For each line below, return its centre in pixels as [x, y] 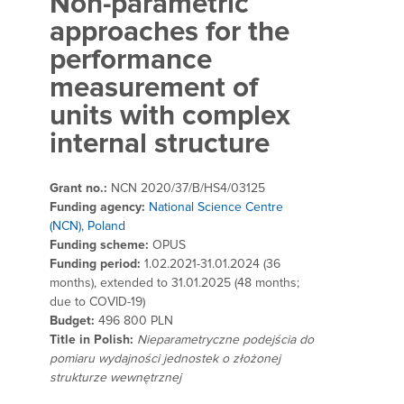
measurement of [154, 87]
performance [131, 59]
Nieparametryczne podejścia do [225, 340]
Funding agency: [99, 207]
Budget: [72, 321]
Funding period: [95, 264]
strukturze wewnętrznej [115, 378]
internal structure [160, 143]
